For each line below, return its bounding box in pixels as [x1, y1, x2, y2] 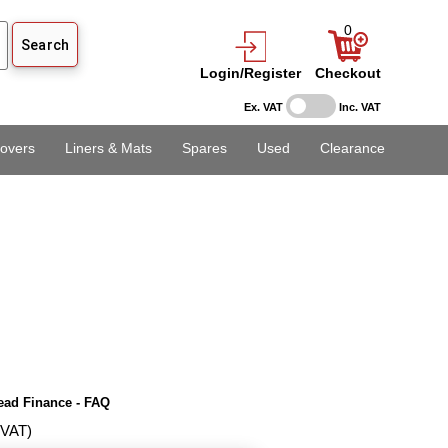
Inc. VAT [338, 101, 381, 113]
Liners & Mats [64, 140, 152, 156]
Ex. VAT [243, 101, 283, 113]
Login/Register [199, 65, 301, 81]
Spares [181, 140, 227, 156]
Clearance [319, 140, 385, 156]
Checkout [314, 65, 381, 81]
